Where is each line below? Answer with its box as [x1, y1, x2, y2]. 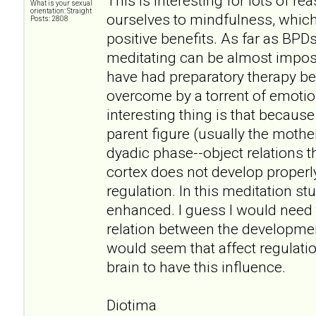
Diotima [107, 296, 157, 314]
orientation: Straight [30, 6, 92, 15]
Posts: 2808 [30, 14, 68, 23]
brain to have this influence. [107, 257, 286, 276]
